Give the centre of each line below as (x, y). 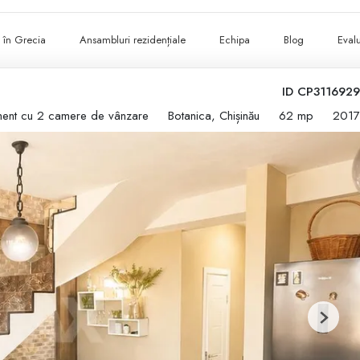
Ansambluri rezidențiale (133, 40)
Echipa (235, 40)
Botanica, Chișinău (214, 116)
